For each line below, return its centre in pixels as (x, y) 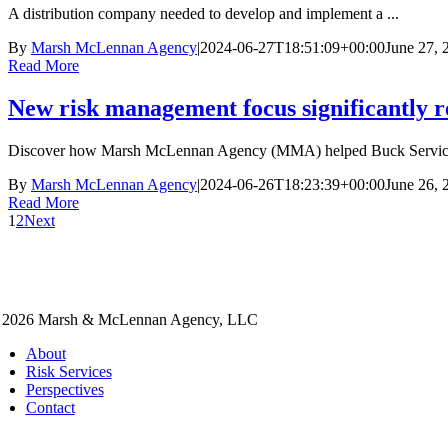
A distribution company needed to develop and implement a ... (203, 14)
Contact (50, 408)
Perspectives (64, 390)
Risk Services (68, 372)
